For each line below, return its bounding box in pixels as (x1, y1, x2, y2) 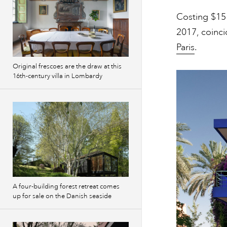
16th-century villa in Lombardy (13, 72, 102, 80)
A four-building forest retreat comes (13, 182, 120, 191)
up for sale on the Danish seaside (13, 192, 111, 200)
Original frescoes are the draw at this (13, 62, 122, 70)
